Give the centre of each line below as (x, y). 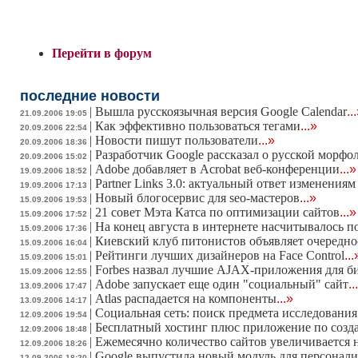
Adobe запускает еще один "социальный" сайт (222, 284)
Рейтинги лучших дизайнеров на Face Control (220, 256)
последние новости (90, 96)
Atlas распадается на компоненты (186, 299)
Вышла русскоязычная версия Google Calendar (221, 112)
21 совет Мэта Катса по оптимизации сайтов (217, 213)
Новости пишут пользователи (177, 141)
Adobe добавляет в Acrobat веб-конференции (217, 169)
